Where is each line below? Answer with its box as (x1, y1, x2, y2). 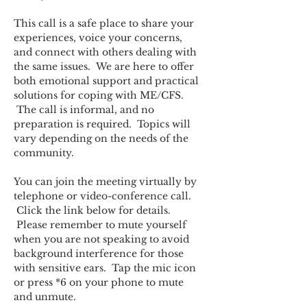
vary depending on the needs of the (14, 132, 191, 145)
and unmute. (14, 291, 76, 303)
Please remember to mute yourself (14, 219, 189, 231)
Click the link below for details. (14, 204, 173, 217)
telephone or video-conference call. (14, 190, 194, 202)
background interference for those (14, 247, 186, 260)
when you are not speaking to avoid (14, 233, 192, 245)
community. (14, 147, 79, 159)
